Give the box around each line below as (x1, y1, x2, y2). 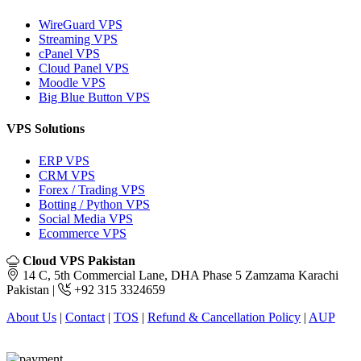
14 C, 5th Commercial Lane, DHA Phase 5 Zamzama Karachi (19, 268, 338, 282)
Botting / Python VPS (39, 197, 150, 211)
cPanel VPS (39, 47, 100, 61)
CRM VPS (39, 168, 95, 182)
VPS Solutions (6, 122, 85, 136)
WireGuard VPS (39, 18, 122, 32)
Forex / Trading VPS (39, 182, 145, 197)
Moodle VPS (39, 76, 106, 90)
